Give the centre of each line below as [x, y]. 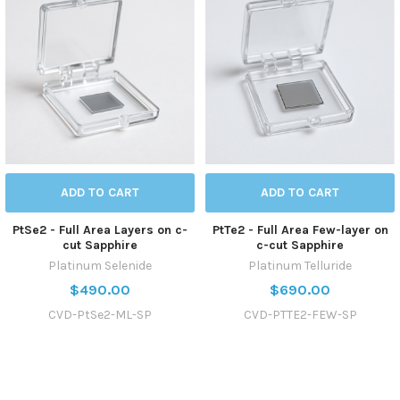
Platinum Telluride [300, 265]
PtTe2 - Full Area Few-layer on [300, 229]
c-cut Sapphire [300, 245]
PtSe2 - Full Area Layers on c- [100, 229]
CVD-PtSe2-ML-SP [100, 314]
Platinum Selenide [100, 265]
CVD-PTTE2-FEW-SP [300, 314]
